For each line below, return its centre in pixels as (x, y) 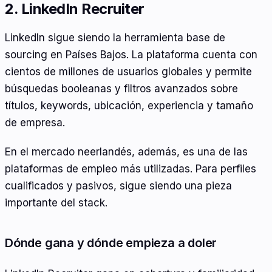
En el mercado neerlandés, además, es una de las (126, 152)
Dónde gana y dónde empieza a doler (111, 243)
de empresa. (35, 123)
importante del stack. (56, 203)
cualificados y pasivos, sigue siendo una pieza (118, 186)
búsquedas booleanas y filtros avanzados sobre (121, 89)
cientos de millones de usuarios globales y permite (128, 72)
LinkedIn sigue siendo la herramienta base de (115, 38)
